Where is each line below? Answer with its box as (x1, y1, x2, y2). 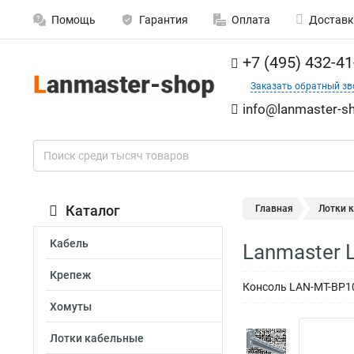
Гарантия (139, 13, 188, 26)
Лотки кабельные (50, 332, 144, 345)
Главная (255, 203, 293, 214)
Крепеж (50, 269, 91, 281)
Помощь (51, 13, 96, 26)
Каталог (66, 202, 120, 219)
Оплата (232, 13, 270, 26)
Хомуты (50, 300, 92, 313)
